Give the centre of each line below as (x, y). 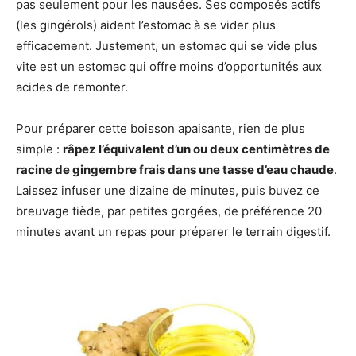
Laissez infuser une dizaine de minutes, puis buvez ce (168, 190)
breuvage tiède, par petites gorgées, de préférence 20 (169, 211)
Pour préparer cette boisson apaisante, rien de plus (161, 128)
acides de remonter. (72, 87)
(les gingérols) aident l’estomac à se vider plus (146, 25)
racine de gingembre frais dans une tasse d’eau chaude (175, 169)
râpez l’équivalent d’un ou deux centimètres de (196, 149)
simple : (39, 149)
